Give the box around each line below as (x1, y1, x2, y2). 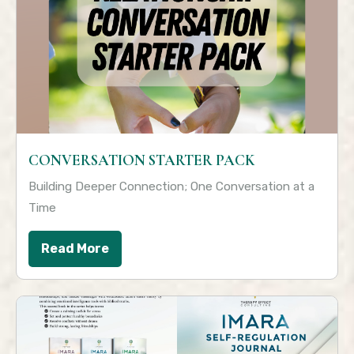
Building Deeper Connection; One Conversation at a (28, 179, 314, 194)
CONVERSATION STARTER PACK (28, 151, 255, 171)
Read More (41, 241, 109, 257)
